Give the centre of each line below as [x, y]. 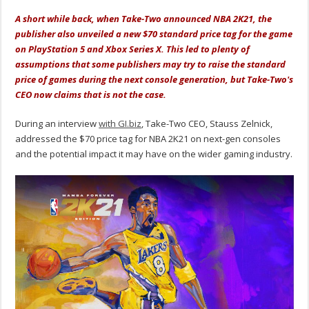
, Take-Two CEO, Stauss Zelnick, [207, 124]
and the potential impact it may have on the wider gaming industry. [154, 154]
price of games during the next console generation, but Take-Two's [154, 80]
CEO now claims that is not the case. [91, 95]
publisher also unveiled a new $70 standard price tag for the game [154, 34]
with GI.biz [120, 124]
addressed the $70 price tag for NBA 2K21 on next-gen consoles [148, 139]
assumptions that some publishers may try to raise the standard [151, 64]
